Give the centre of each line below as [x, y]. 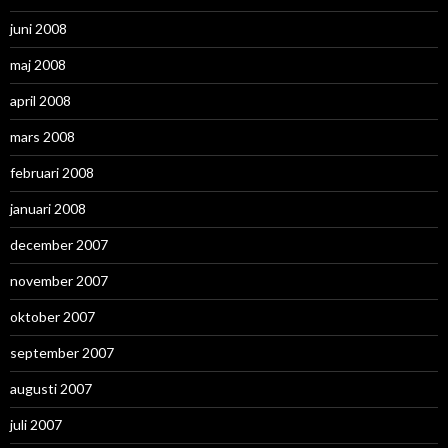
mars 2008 [42, 137]
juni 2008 [38, 29]
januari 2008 [48, 209]
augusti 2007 [51, 389]
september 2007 [62, 353]
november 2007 [59, 281]
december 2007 [59, 245]
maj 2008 [38, 65]
